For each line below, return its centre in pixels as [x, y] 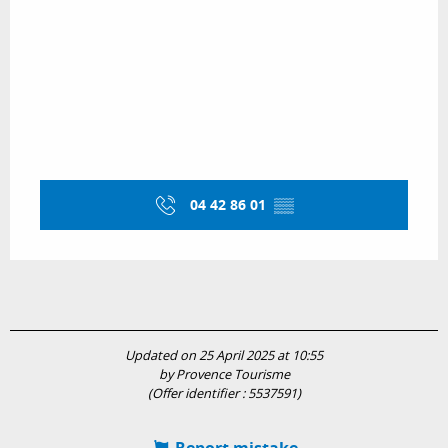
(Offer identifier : [197, 394]
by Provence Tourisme [224, 375]
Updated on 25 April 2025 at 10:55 [224, 356]
